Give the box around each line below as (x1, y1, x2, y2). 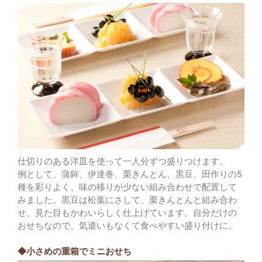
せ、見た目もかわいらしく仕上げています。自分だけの (18, 207, 237, 218)
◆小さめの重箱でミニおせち (18, 246, 132, 257)
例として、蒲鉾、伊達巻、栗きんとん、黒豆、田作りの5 (18, 168, 242, 180)
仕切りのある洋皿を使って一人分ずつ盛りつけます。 (18, 156, 228, 167)
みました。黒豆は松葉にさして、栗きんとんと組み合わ (18, 194, 237, 205)
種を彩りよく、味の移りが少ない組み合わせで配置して (18, 181, 237, 192)
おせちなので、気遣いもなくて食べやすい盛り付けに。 (18, 220, 237, 231)
